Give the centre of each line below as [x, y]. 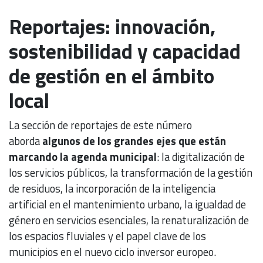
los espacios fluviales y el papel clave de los [107, 236]
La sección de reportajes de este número [100, 125]
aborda [26, 141]
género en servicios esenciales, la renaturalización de [129, 220]
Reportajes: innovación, [112, 26]
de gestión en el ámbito [112, 75]
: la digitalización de [201, 156]
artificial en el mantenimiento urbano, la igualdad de [127, 204]
